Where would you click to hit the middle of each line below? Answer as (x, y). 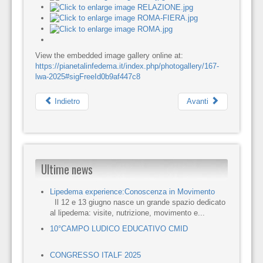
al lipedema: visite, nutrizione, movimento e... (127, 213)
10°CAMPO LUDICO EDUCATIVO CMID (119, 228)
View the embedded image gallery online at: (109, 55)
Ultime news (67, 169)
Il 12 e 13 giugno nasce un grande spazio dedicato (138, 202)
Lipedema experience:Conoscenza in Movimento (132, 191)
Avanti (199, 101)
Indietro (66, 101)
